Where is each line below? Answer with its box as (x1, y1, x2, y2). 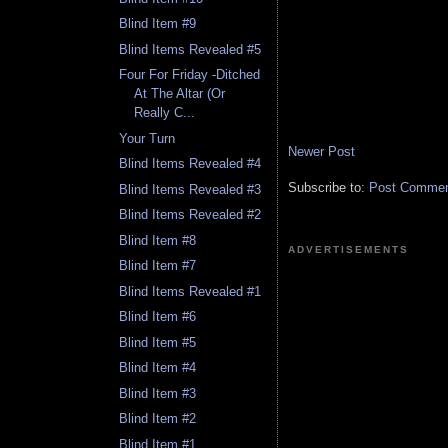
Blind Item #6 (119, 309, 197, 325)
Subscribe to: (288, 179, 369, 195)
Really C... (134, 105, 196, 121)
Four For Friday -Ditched (119, 67, 261, 83)
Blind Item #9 (119, 16, 197, 32)
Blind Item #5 (119, 334, 197, 350)
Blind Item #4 (119, 360, 197, 376)
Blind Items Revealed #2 (119, 207, 262, 223)
